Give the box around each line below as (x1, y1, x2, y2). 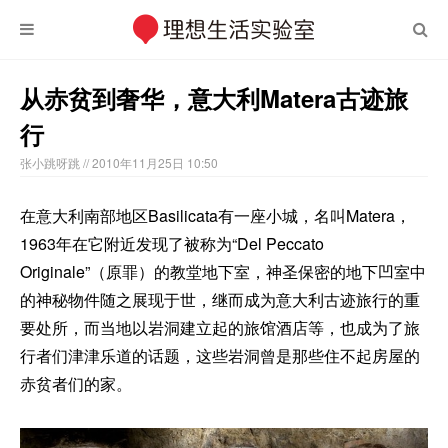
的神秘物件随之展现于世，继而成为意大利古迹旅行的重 (20, 288, 420, 311)
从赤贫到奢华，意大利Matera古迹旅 (20, 81, 408, 115)
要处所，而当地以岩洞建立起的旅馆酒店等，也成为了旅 (20, 316, 420, 339)
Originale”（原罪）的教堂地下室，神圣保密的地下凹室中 (20, 260, 426, 283)
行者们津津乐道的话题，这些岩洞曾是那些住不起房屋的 (20, 344, 420, 367)
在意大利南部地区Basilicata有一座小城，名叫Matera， (20, 204, 411, 227)
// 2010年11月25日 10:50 (83, 154, 218, 171)
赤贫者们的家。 (20, 372, 132, 395)
